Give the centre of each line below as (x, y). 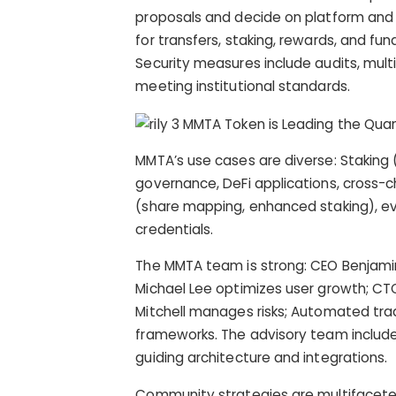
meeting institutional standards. (243, 87)
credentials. (175, 230)
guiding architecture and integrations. (262, 358)
